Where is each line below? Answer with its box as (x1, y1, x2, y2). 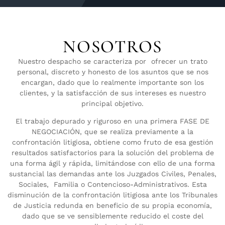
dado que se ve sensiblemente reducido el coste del (22, 211, 203, 220)
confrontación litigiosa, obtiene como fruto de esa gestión (12, 138, 213, 146)
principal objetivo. (81, 99, 144, 107)
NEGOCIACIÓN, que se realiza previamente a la (32, 127, 193, 136)
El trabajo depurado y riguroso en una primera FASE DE (16, 117, 209, 125)
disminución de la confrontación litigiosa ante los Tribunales (8, 190, 217, 199)
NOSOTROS (63, 36, 162, 57)
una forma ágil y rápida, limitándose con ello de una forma (10, 159, 215, 167)
